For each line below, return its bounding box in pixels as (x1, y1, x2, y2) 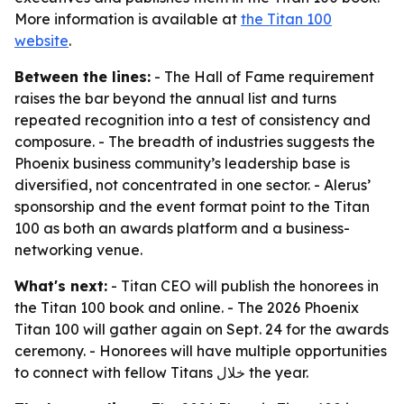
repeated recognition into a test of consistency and (14, 111, 371, 129)
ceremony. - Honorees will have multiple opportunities (14, 342, 387, 360)
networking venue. (14, 241, 142, 259)
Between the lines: (14, 68, 151, 86)
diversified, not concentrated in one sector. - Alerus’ (14, 176, 371, 194)
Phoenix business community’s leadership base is (14, 154, 350, 172)
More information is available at (14, 10, 241, 28)
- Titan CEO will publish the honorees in (107, 277, 379, 295)
